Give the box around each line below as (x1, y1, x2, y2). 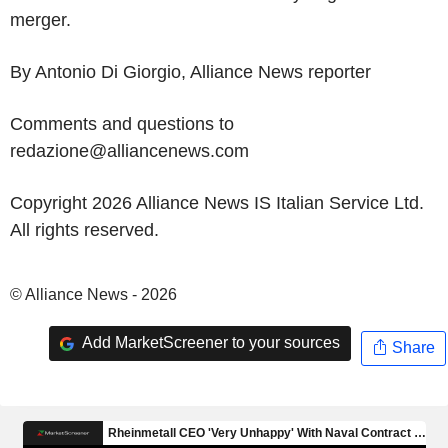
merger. (10, 9, 71, 30)
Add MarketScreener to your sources (78, 334, 340, 352)
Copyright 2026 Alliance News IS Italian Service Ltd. (10, 192, 424, 213)
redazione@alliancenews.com (10, 140, 249, 161)
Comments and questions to (10, 113, 234, 134)
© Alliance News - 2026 (10, 285, 177, 303)
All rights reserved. (10, 219, 159, 240)
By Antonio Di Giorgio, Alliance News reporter (10, 61, 371, 82)
